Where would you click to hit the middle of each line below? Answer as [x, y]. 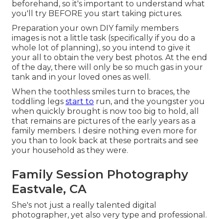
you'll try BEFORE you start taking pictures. [97, 13]
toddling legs [39, 101]
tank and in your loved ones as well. [81, 77]
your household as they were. [70, 150]
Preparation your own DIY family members [95, 28]
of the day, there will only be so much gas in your [107, 67]
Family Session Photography [100, 174]
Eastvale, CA [49, 189]
